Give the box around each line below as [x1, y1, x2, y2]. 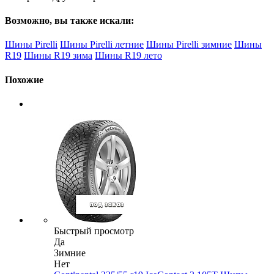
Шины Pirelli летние [60, 39, 144, 50]
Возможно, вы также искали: [5, 15, 134, 26]
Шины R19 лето [95, 50, 162, 61]
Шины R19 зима [24, 50, 92, 61]
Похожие [5, 74, 43, 85]
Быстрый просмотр [54, 226, 134, 237]
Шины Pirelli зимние [146, 39, 232, 50]
